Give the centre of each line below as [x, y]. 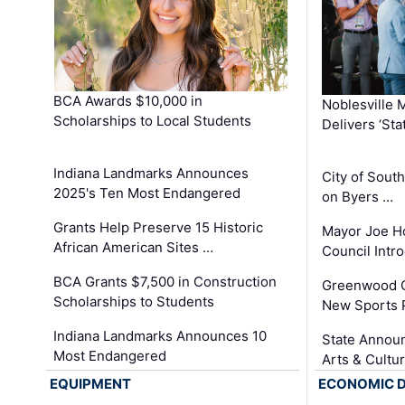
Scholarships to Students [134, 302]
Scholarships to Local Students [153, 121]
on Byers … [357, 196]
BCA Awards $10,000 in [128, 101]
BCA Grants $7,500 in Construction [165, 282]
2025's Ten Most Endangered [147, 193]
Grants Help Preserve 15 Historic [159, 228]
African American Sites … [134, 248]
